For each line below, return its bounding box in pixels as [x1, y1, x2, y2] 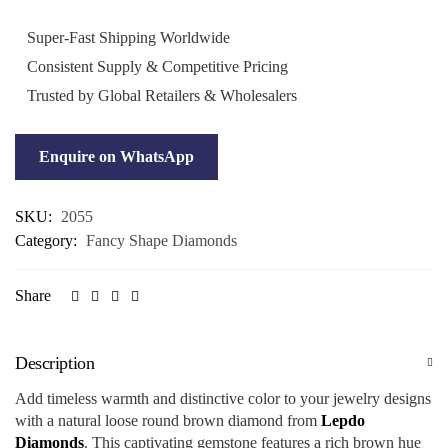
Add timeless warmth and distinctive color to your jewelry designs [15, 389, 431, 407]
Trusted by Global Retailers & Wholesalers [27, 86, 297, 104]
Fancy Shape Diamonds [86, 231, 237, 249]
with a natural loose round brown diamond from [15, 411, 321, 429]
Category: [15, 231, 81, 249]
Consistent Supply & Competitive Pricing [23, 57, 288, 75]
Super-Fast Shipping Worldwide [23, 28, 230, 46]
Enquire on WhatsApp [39, 147, 194, 165]
